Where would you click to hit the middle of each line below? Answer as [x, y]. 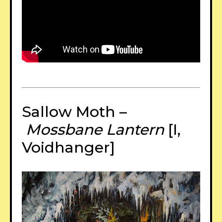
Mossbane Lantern [95, 129]
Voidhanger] [68, 147]
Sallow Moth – [74, 111]
